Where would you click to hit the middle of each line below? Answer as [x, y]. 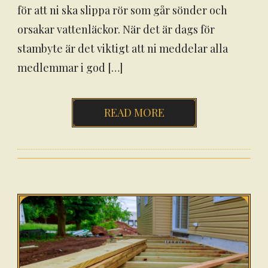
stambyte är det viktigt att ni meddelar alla [123, 48]
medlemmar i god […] [70, 68]
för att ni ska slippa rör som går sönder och [122, 10]
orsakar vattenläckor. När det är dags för [116, 29]
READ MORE [134, 112]
